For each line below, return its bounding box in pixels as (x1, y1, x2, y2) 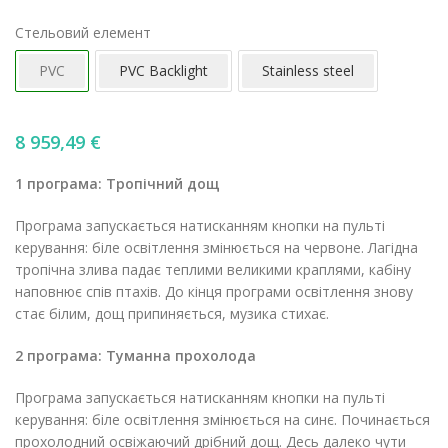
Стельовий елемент (15, 23, 151, 43)
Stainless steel (262, 61, 354, 81)
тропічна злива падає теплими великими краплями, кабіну (15, 260, 411, 280)
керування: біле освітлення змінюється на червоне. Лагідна (15, 238, 418, 258)
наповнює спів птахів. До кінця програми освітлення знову (15, 282, 413, 302)
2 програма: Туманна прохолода (15, 346, 256, 366)
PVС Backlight (119, 61, 208, 81)
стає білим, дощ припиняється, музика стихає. (15, 304, 329, 324)
